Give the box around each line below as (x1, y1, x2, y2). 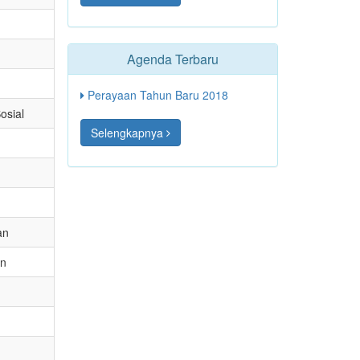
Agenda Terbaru (126, 50, 219, 68)
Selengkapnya (90, 125, 166, 141)
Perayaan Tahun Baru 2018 (84, 87, 228, 103)
